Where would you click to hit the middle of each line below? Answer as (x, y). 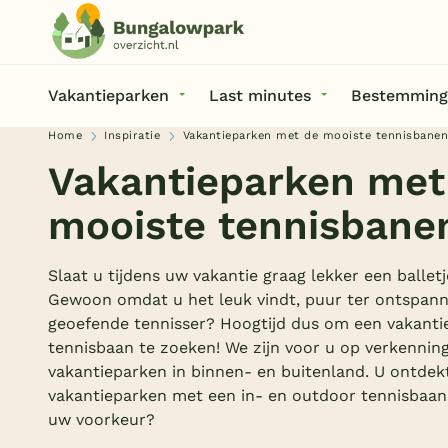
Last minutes (260, 95)
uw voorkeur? (101, 419)
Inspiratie (132, 135)
